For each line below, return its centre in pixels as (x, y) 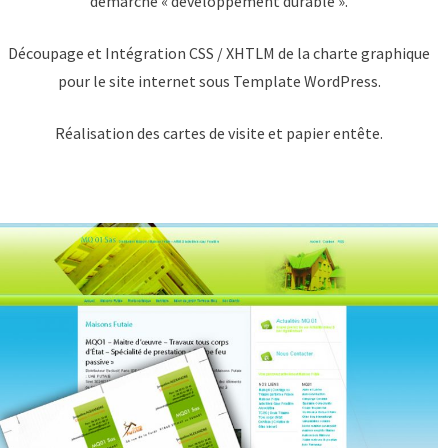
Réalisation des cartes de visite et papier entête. (219, 132)
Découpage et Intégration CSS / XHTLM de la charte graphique (219, 52)
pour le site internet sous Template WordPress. (219, 80)
